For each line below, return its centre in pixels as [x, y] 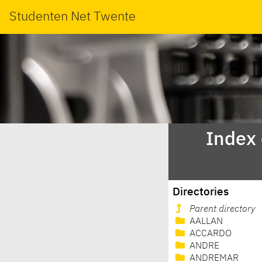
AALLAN [205, 222]
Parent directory [223, 210]
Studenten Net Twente [73, 17]
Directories [201, 192]
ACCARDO [209, 234]
